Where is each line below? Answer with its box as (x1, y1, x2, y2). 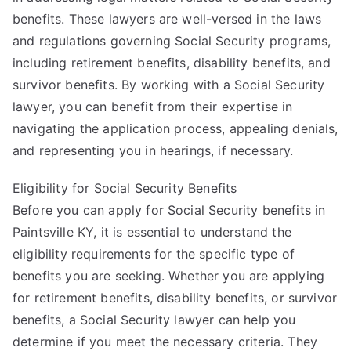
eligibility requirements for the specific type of (13, 245, 295, 262)
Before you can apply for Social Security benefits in (13, 201, 326, 218)
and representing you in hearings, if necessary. (13, 142, 294, 158)
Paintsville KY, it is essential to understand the (13, 223, 291, 240)
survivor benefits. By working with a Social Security (13, 76, 325, 92)
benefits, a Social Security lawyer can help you (13, 311, 296, 327)
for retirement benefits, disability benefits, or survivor (13, 289, 338, 306)
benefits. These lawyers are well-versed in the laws (13, 10, 322, 27)
